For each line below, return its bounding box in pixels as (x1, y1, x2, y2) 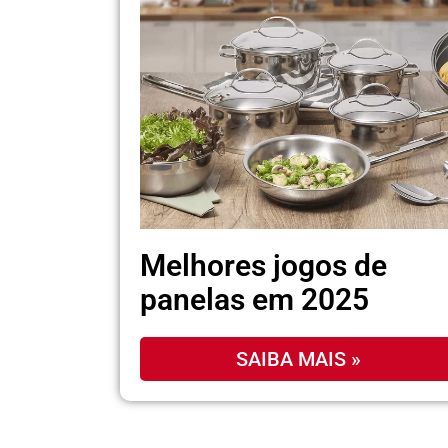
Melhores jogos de (140, 248, 387, 284)
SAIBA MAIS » (236, 347, 362, 372)
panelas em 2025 (140, 282, 369, 318)
